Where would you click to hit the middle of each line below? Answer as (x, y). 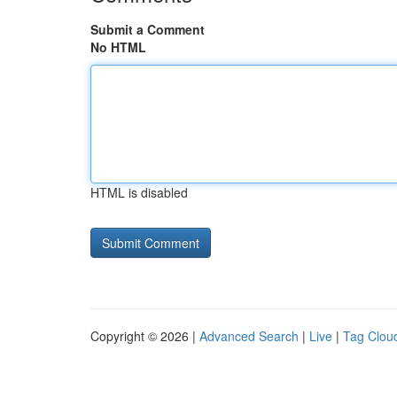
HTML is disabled (139, 192)
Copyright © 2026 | (145, 336)
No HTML (118, 47)
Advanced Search (249, 336)
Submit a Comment (148, 29)
